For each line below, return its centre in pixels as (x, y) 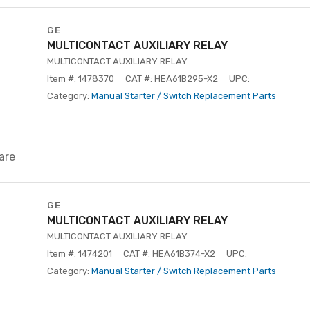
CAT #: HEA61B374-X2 (169, 254)
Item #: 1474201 (80, 254)
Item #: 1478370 (81, 79)
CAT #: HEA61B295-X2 (172, 79)
